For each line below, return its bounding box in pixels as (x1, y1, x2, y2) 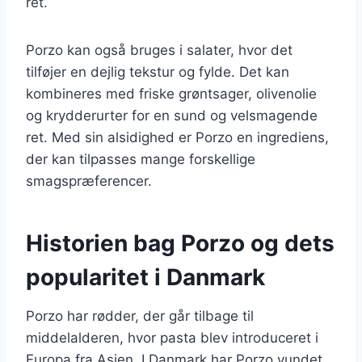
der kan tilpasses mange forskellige (26, 150, 255, 167)
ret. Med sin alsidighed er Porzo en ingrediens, (26, 128, 329, 145)
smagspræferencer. (26, 172, 152, 189)
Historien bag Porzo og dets (26, 229, 335, 257)
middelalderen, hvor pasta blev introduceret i (26, 329, 318, 346)
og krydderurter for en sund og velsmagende (26, 107, 318, 124)
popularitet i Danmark (26, 263, 265, 291)
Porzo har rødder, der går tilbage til (26, 307, 254, 324)
